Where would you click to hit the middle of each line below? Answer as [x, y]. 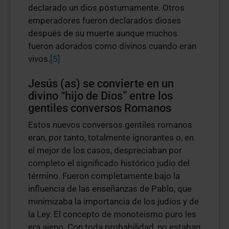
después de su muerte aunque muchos [103, 33]
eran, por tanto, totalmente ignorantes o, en [111, 138]
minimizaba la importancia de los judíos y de [113, 201]
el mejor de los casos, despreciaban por [105, 150]
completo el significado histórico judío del [109, 163]
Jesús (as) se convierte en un [101, 84]
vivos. [39, 59]
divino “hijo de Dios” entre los [100, 96]
